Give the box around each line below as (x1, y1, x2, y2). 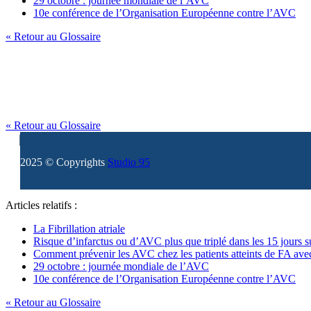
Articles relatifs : (6, 199, 77, 211)
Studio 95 (108, 155, 150, 168)
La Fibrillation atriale (33, 222, 125, 235)
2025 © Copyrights (20, 155, 108, 168)
